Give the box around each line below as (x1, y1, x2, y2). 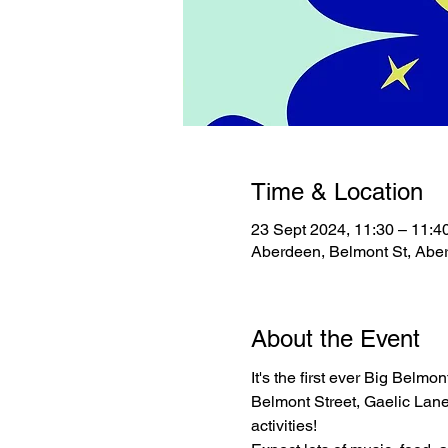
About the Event (250, 325, 420, 353)
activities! (250, 416, 317, 436)
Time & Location (250, 178, 423, 206)
